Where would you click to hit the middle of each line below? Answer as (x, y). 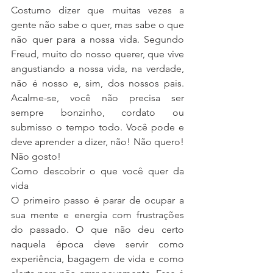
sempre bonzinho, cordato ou (97, 112)
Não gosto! (36, 156)
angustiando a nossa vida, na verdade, (97, 69)
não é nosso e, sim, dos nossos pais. (97, 83)
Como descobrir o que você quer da (97, 171)
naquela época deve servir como (97, 244)
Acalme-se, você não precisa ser (97, 98)
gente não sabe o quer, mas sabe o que (97, 25)
